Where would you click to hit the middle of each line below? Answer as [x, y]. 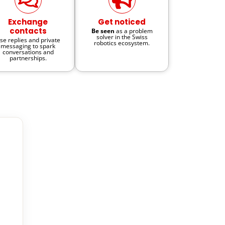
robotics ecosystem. [122, 43]
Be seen [103, 31]
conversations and [28, 52]
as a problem [133, 31]
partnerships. [28, 58]
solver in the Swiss [122, 37]
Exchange [28, 22]
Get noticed [122, 22]
